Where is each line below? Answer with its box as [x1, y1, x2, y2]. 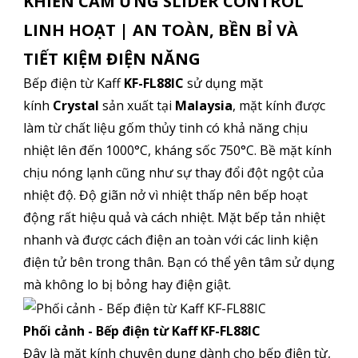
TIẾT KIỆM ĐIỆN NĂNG [22, 48, 201, 70]
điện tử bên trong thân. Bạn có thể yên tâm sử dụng [22, 253, 335, 272]
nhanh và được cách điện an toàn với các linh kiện [22, 231, 318, 249]
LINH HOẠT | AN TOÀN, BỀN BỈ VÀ [22, 19, 298, 42]
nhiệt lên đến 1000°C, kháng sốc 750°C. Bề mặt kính [22, 141, 332, 160]
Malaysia [174, 97, 233, 115]
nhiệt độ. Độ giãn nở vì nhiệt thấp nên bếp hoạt [22, 186, 308, 205]
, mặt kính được [232, 97, 325, 115]
